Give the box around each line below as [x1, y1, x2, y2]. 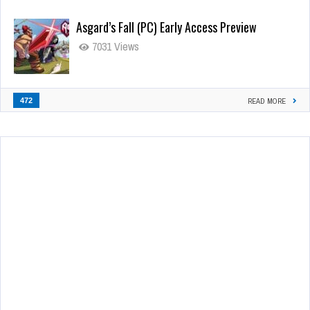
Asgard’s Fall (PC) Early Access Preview [76, 17, 257, 36]
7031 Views [89, 38, 139, 54]
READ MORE [248, 95, 286, 106]
